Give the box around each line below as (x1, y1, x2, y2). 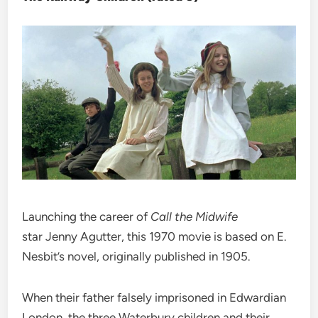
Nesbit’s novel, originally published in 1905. (22, 249, 251, 264)
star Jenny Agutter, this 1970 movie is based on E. (22, 229, 287, 244)
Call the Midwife (150, 209, 238, 224)
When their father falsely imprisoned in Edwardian (22, 290, 287, 305)
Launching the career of (22, 209, 151, 224)
